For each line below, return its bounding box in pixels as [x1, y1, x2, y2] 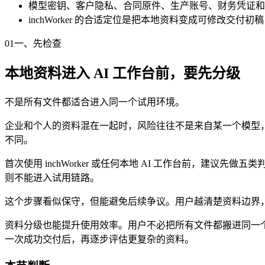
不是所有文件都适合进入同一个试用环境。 [5, 97, 185, 108]
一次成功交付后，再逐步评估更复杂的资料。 [5, 234, 194, 245]
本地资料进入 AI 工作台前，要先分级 [5, 66, 240, 82]
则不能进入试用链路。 [5, 173, 99, 183]
